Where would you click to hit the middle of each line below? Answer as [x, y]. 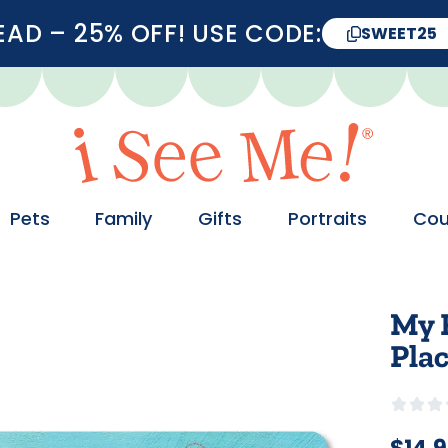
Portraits [328, 218]
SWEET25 [398, 33]
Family [124, 218]
